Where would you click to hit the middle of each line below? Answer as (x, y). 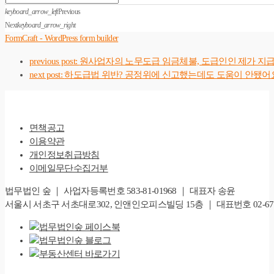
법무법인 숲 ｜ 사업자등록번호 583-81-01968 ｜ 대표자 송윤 (120, 191)
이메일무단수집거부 (69, 168)
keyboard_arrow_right (46, 25)
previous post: (54, 61)
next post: (47, 74)
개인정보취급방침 (65, 154)
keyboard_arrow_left (31, 11)
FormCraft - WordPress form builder (62, 38)
